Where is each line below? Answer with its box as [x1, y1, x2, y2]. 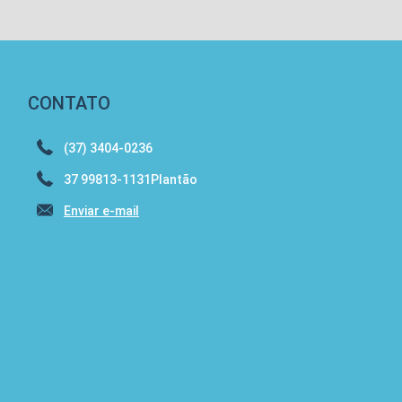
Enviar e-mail [64, 204, 139, 218]
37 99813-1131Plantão [64, 172, 197, 187]
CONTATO [28, 92, 110, 114]
